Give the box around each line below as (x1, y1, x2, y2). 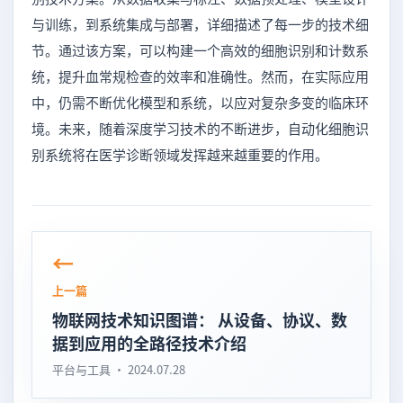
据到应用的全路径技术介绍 (52, 330, 246, 354)
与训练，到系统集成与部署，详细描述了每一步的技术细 (31, 13, 369, 33)
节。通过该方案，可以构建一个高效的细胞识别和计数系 (31, 40, 369, 59)
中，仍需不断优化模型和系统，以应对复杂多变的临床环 (31, 92, 369, 112)
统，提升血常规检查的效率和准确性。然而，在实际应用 (31, 66, 369, 85)
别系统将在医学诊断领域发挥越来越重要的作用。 (31, 144, 328, 164)
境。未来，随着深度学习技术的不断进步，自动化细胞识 (31, 118, 369, 138)
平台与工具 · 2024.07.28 (52, 360, 185, 378)
